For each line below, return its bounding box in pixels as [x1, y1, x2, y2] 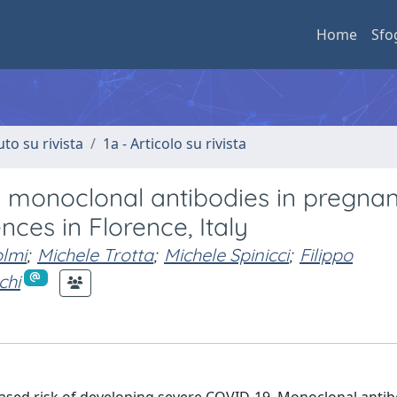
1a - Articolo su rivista [103, 134, 246, 153]
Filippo [300, 244, 353, 266]
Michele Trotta [37, 244, 153, 266]
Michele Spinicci [164, 244, 289, 266]
